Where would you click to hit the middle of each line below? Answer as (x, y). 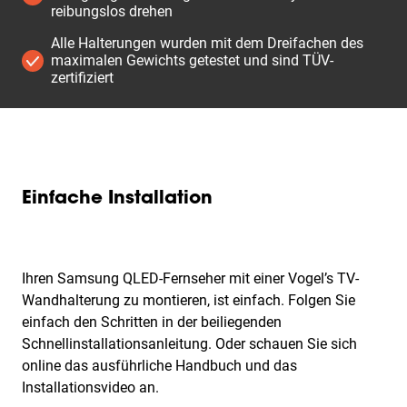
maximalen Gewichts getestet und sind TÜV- (192, 60)
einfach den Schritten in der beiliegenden (152, 322)
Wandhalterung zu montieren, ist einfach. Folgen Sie (189, 300)
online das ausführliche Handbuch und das (159, 366)
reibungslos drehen (112, 11)
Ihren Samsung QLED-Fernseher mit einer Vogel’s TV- (190, 278)
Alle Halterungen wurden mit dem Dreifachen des (207, 43)
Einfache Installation (117, 199)
